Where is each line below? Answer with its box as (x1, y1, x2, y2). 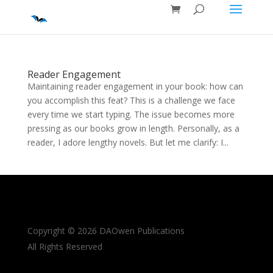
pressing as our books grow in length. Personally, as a (27, 122, 239, 134)
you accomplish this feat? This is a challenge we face (27, 94, 235, 106)
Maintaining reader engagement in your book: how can (27, 80, 243, 92)
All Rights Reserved (27, 241, 102, 252)
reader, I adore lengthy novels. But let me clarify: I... (27, 136, 229, 148)
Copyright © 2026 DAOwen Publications (27, 225, 185, 236)
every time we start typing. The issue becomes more (27, 108, 235, 120)
